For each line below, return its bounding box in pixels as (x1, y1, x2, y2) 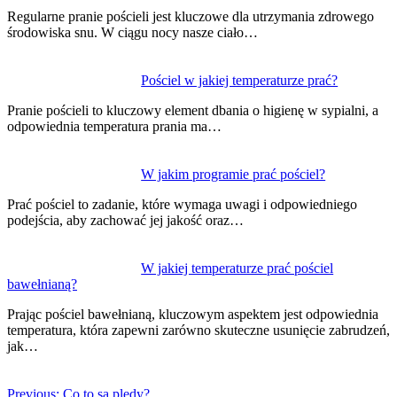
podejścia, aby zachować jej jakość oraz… (7, 213, 244, 229)
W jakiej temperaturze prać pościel (141, 261, 334, 276)
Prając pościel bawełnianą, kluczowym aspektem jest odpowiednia (7, 307, 378, 323)
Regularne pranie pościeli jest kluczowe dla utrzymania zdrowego (7, 9, 374, 25)
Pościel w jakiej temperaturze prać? (141, 73, 339, 89)
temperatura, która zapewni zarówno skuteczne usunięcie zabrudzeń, (7, 323, 390, 339)
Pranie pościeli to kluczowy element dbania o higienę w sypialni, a (7, 103, 378, 119)
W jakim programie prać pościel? (141, 167, 326, 183)
